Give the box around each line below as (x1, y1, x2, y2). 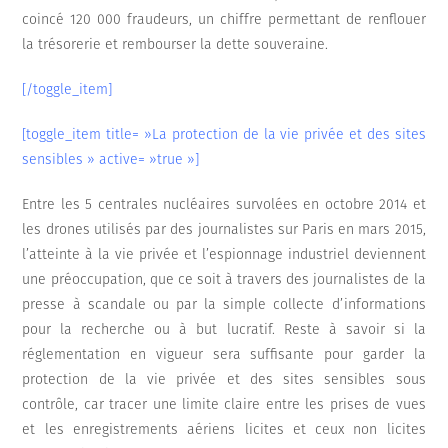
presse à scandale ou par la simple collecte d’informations (22, 296, 426, 314)
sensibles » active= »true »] (22, 151, 200, 169)
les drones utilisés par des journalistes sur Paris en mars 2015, (22, 221, 426, 239)
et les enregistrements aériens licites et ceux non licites (22, 421, 426, 439)
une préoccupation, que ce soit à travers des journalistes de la (22, 271, 426, 289)
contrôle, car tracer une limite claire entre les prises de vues (22, 396, 426, 414)
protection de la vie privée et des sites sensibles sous (22, 371, 426, 389)
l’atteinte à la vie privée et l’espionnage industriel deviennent (22, 246, 426, 264)
